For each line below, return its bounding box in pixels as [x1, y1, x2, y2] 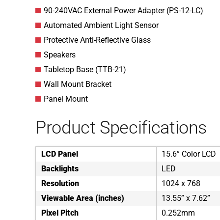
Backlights [41, 164, 79, 173]
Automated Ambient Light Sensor [44, 21, 159, 30]
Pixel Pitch [41, 208, 79, 218]
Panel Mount [44, 94, 88, 104]
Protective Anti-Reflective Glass [44, 35, 151, 45]
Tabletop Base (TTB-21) [44, 65, 126, 74]
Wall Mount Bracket [44, 80, 111, 89]
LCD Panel [41, 149, 78, 159]
